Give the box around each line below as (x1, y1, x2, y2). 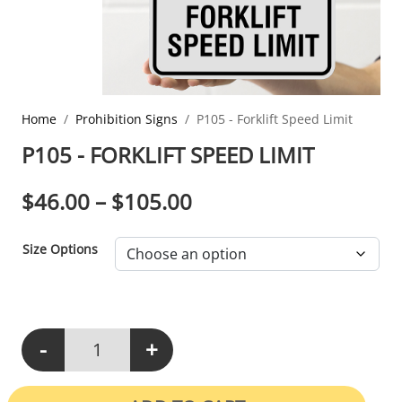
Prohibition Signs (75, 109, 178, 127)
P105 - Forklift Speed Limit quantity (21, 349, 231, 367)
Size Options (22, 240, 98, 258)
